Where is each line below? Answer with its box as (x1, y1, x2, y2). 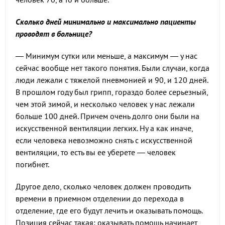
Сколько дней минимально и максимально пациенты (16, 17, 196, 27)
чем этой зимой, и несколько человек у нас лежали (16, 99, 195, 109)
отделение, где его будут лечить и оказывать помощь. (16, 205, 202, 215)
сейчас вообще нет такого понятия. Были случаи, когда (16, 63, 209, 73)
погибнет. (16, 159, 49, 169)
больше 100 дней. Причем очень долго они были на (16, 111, 199, 121)
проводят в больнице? (16, 29, 92, 39)
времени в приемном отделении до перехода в (16, 193, 184, 203)
